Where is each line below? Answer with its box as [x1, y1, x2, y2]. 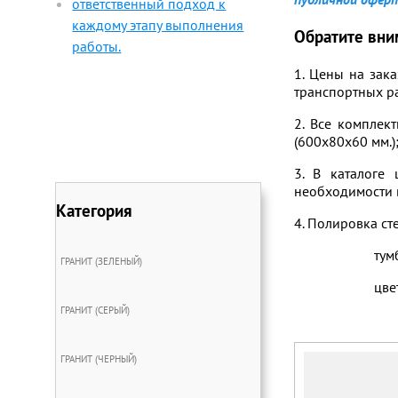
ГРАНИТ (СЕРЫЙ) [60, 304, 130, 317]
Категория [56, 199, 133, 221]
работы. [72, 37, 122, 55]
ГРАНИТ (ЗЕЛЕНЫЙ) [60, 255, 142, 268]
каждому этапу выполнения [72, 16, 244, 34]
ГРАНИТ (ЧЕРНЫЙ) [60, 353, 137, 366]
